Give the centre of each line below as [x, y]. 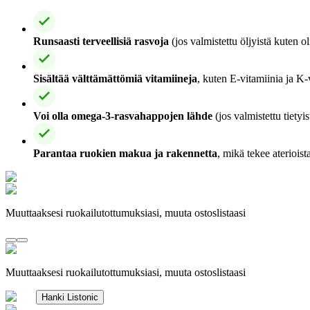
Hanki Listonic [70, 297]
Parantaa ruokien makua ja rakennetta [125, 153]
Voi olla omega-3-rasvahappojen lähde [123, 116]
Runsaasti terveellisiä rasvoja [101, 41]
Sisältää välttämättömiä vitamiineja [115, 78]
